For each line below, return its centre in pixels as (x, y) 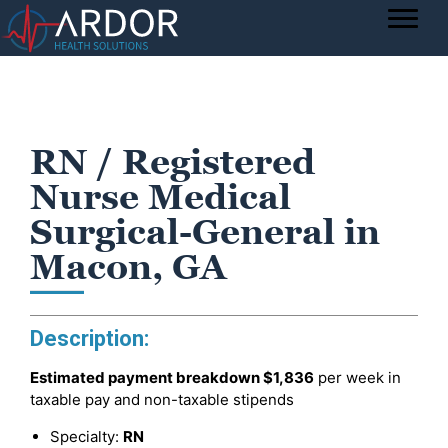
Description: (89, 338)
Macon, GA (128, 267)
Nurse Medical (160, 197)
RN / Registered (172, 162)
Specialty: (86, 436)
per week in (357, 377)
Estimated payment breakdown (146, 377)
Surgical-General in (205, 232)
